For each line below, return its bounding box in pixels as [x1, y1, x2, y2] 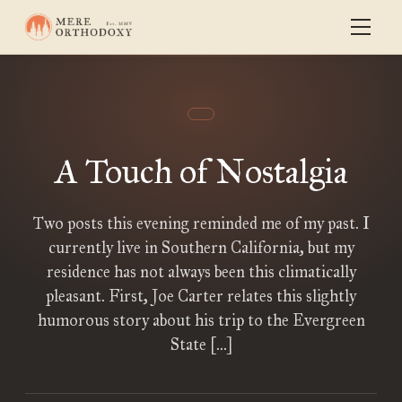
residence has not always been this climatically [46, 262, 356, 282]
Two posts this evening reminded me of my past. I [32, 214, 370, 233]
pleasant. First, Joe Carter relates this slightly [46, 286, 356, 306]
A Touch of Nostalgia [54, 151, 348, 192]
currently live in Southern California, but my [48, 238, 354, 258]
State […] [170, 335, 232, 354]
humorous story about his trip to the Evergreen [37, 310, 365, 330]
